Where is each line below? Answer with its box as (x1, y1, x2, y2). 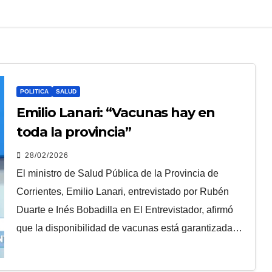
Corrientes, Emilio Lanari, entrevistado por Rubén (16, 186, 229, 197)
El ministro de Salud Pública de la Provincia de (16, 168, 219, 179)
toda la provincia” (16, 124, 131, 141)
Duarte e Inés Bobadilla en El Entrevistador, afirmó (16, 205, 233, 216)
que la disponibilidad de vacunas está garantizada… (16, 223, 242, 234)
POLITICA (19, 88, 49, 95)
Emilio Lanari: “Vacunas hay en (16, 104, 215, 121)
